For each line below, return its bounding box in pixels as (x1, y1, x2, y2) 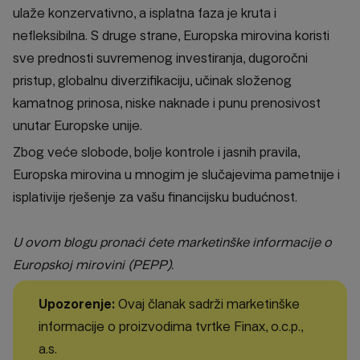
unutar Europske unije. (13, 118, 142, 134)
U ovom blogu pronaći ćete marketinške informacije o (13, 235, 332, 251)
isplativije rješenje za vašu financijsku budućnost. (13, 190, 297, 206)
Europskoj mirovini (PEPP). (13, 257, 174, 273)
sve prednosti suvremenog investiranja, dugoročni (13, 51, 308, 67)
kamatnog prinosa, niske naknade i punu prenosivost (13, 96, 321, 112)
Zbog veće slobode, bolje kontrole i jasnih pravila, (13, 145, 300, 161)
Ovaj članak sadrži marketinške (115, 297, 300, 313)
